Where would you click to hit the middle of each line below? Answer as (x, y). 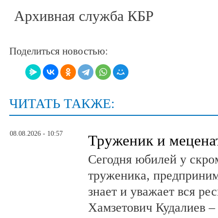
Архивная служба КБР (84, 16)
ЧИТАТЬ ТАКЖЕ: (62, 103)
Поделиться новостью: (59, 51)
